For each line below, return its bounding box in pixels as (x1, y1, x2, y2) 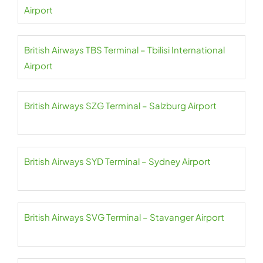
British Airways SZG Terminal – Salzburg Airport (24, 100, 217, 111)
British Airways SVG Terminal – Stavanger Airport (24, 211, 224, 222)
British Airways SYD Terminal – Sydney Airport (24, 156, 211, 167)
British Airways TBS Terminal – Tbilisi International (24, 44, 225, 55)
